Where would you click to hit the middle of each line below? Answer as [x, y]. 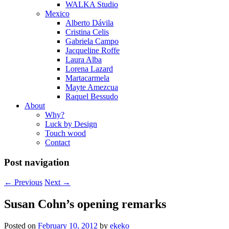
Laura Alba [84, 60]
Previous [27, 182]
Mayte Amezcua [92, 87]
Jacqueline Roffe [93, 51]
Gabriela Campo [92, 41]
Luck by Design [71, 124]
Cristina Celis [87, 32]
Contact [58, 143]
